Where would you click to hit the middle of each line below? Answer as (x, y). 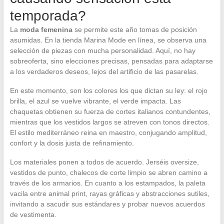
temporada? (48, 15)
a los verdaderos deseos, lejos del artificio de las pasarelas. (104, 71)
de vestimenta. (33, 214)
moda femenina (46, 29)
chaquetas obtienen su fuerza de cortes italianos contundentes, (110, 111)
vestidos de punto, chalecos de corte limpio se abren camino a (108, 172)
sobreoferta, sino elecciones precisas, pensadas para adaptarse (111, 61)
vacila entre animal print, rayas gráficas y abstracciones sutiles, (109, 193)
